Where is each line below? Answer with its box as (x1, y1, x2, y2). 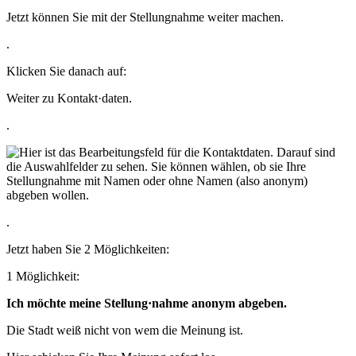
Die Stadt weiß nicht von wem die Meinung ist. (6, 323, 243, 338)
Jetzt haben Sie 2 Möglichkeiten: (6, 242, 169, 257)
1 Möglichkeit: (6, 269, 79, 284)
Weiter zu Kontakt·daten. (6, 91, 132, 106)
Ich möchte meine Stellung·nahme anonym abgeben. (6, 296, 287, 311)
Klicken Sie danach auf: (6, 64, 126, 79)
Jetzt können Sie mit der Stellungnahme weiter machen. (6, 10, 284, 25)
